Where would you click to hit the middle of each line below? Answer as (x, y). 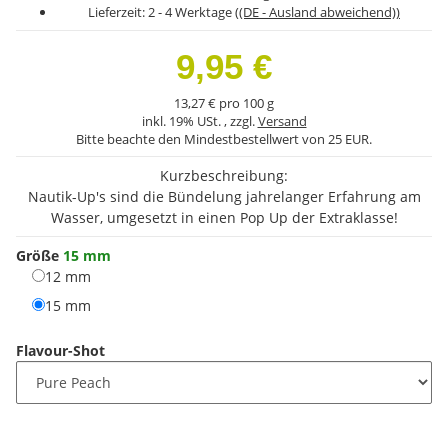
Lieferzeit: (118, 12)
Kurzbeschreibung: (224, 175)
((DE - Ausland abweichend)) (317, 12)
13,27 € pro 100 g (224, 103)
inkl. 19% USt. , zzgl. (199, 121)
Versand (282, 121)
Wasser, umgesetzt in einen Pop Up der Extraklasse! (224, 217)
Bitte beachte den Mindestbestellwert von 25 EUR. (224, 139)
